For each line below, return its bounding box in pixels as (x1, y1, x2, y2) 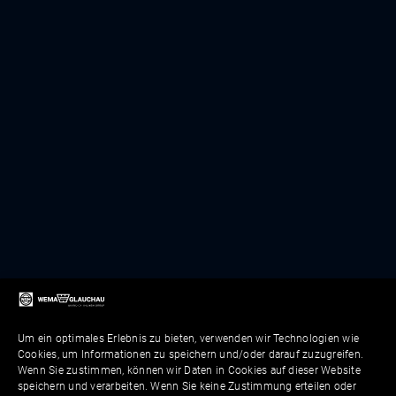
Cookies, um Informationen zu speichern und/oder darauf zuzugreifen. (18, 348, 364, 361)
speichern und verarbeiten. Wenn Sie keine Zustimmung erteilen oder (18, 380, 356, 392)
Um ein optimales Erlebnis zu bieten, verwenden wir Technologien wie (18, 332, 360, 345)
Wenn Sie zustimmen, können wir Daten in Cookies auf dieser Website (18, 364, 361, 377)
